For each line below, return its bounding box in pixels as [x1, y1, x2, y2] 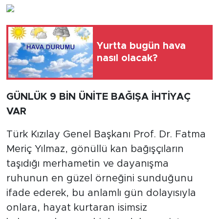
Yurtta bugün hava [97, 41, 186, 51]
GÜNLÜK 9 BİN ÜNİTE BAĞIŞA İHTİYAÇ [6, 92, 191, 102]
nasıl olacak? [97, 53, 157, 63]
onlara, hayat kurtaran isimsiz [6, 203, 147, 213]
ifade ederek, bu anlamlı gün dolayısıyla [6, 188, 196, 198]
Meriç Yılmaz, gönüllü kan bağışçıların [6, 144, 184, 154]
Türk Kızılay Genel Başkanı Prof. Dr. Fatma [6, 130, 206, 139]
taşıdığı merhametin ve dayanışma [6, 159, 169, 169]
